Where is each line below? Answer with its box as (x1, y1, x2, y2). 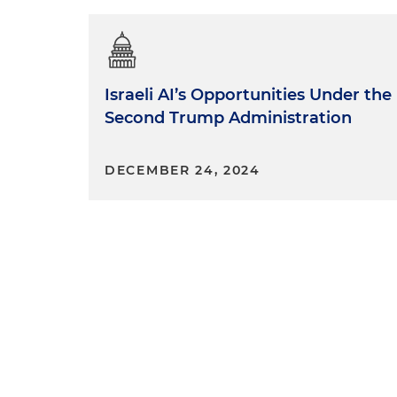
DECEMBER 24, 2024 (105, 162, 261, 178)
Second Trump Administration (105, 108, 352, 128)
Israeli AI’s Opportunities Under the (105, 85, 392, 105)
